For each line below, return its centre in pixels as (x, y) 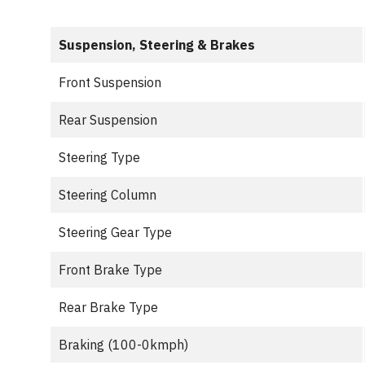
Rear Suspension (108, 120)
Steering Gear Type (115, 232)
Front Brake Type (110, 270)
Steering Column (108, 195)
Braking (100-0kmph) (123, 345)
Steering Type (99, 157)
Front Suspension (110, 82)
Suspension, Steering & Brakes (157, 45)
